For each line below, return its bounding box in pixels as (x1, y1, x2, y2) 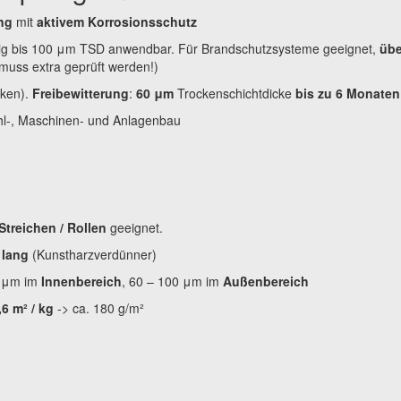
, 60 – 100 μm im (122, 271, 223, 290)
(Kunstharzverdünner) (29, 244, 157, 263)
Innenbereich (41, 271, 122, 290)
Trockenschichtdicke (174, 83, 295, 102)
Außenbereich (223, 271, 309, 290)
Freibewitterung (32, 83, 129, 102)
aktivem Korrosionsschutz (33, 12, 197, 30)
